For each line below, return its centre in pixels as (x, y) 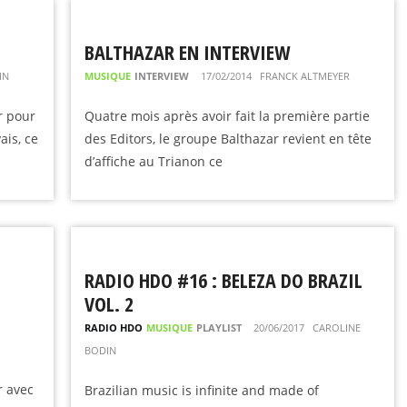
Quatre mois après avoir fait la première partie (228, 116)
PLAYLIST (219, 328)
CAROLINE (337, 328)
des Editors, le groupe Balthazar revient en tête (228, 139)
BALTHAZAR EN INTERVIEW (188, 52)
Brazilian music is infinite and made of (202, 390)
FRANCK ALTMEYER (305, 76)
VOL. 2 (109, 303)
